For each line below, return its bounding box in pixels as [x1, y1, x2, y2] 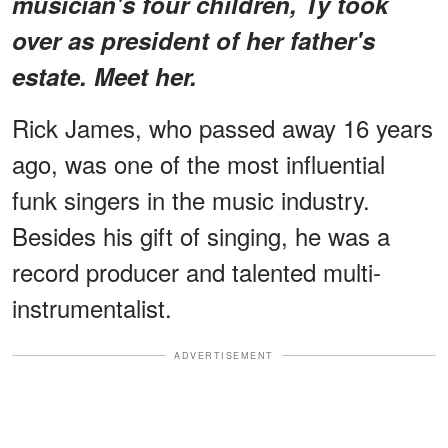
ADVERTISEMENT [174, 348, 274, 362]
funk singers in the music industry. [12, 181, 370, 217]
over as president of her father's [12, 22, 375, 57]
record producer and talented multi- [12, 253, 381, 289]
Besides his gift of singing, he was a [12, 217, 390, 253]
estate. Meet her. [12, 58, 197, 93]
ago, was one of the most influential [12, 145, 385, 181]
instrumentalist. [12, 289, 172, 325]
